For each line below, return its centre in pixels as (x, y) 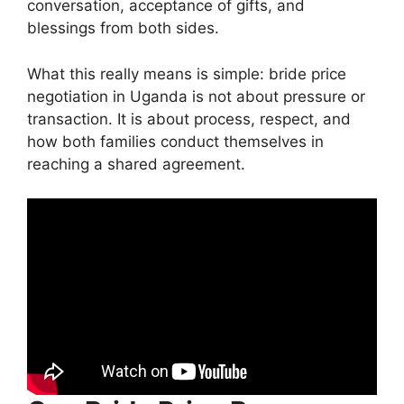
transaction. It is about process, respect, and (189, 119)
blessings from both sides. (123, 28)
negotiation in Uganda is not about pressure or (196, 96)
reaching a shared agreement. (136, 164)
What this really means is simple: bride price (187, 73)
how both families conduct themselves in (175, 141)
